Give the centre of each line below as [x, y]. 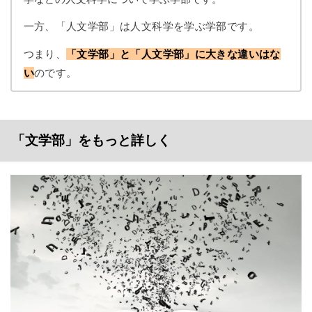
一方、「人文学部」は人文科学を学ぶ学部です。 [141, 26]
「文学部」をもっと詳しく [91, 140]
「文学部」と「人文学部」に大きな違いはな [173, 54]
